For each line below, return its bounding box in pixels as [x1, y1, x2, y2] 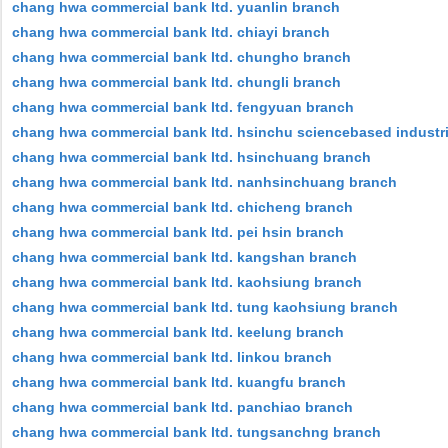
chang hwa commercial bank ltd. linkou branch [12, 349, 332, 365]
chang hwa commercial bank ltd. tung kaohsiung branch [12, 299, 398, 315]
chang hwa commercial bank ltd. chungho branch [12, 49, 351, 65]
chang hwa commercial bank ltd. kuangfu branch [12, 374, 346, 390]
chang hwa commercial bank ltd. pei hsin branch [12, 224, 344, 240]
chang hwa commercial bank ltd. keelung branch [12, 324, 344, 340]
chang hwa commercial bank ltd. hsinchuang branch [12, 149, 371, 165]
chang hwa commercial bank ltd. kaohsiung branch [12, 274, 362, 290]
